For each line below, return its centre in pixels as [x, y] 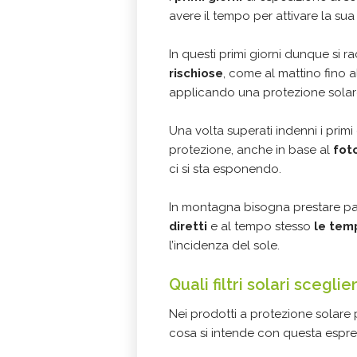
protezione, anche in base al [251, 149]
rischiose [196, 73]
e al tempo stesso [261, 226]
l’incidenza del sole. [224, 245]
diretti [188, 226]
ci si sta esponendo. [225, 169]
